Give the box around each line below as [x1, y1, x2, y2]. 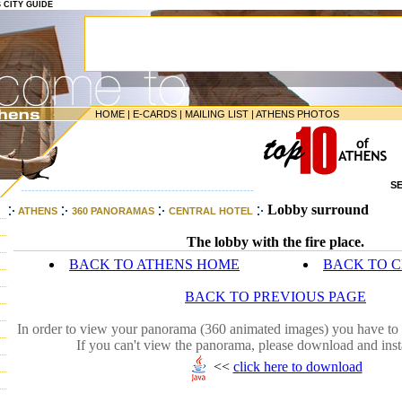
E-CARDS [133, 109, 177, 119]
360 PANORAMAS [72, 205, 154, 216]
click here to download [232, 358, 363, 374]
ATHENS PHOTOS [256, 109, 339, 119]
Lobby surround [267, 202, 369, 217]
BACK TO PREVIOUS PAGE [185, 289, 366, 304]
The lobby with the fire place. [187, 234, 364, 249]
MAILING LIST [185, 109, 249, 119]
